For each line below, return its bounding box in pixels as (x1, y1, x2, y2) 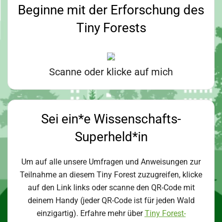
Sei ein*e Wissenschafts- (41, 111, 181, 126)
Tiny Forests (76, 20, 146, 35)
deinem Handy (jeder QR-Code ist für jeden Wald (27, 195, 195, 205)
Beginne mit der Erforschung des (18, 2, 204, 17)
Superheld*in (74, 129, 148, 144)
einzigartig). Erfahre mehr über (36, 208, 145, 218)
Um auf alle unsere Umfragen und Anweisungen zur (21, 157, 201, 166)
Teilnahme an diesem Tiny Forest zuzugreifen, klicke (20, 169, 202, 179)
